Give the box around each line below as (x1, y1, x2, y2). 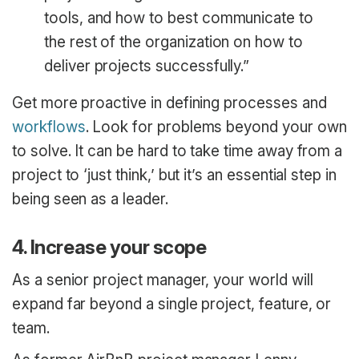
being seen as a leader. (12, 190, 168, 209)
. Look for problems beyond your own (85, 118, 347, 137)
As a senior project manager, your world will (12, 271, 313, 290)
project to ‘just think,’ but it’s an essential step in (12, 166, 337, 185)
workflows (12, 118, 86, 137)
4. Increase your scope (12, 236, 207, 260)
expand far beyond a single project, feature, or (12, 295, 332, 314)
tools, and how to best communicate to (44, 9, 313, 28)
